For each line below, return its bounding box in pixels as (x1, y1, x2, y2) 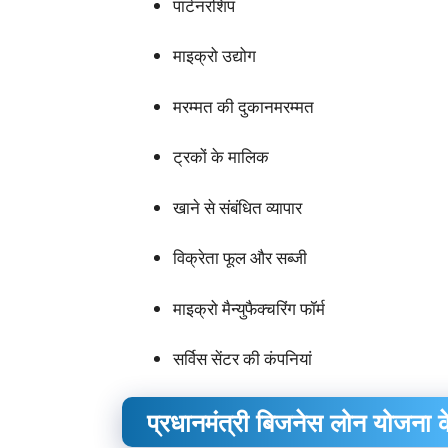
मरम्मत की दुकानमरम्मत (173, 94, 314, 118)
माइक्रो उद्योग (173, 44, 256, 68)
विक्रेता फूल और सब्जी (173, 246, 307, 270)
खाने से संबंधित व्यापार (173, 195, 302, 219)
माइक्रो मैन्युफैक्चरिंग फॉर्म (173, 296, 325, 320)
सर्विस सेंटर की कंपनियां (173, 347, 312, 371)
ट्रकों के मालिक (173, 145, 269, 169)
